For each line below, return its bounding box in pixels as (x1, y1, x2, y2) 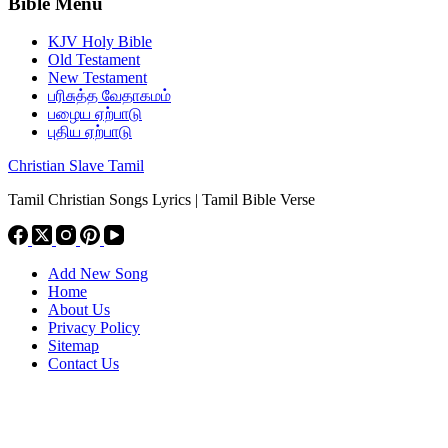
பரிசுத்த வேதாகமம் (48, 87, 171, 105)
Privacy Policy (48, 319, 140, 337)
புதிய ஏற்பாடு (48, 123, 132, 141)
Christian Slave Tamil (8, 157, 144, 175)
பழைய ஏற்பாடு (48, 105, 142, 123)
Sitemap (48, 337, 99, 355)
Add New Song (48, 265, 148, 283)
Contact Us (48, 355, 119, 373)
